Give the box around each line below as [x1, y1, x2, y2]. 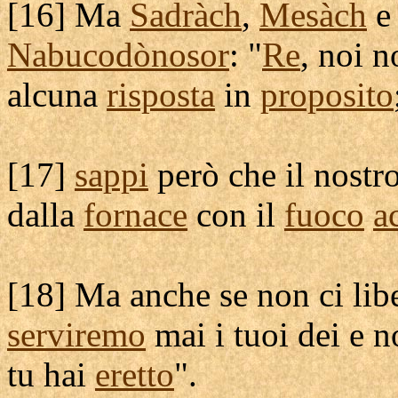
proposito [260, 76, 394, 114]
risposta [107, 76, 215, 114]
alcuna [7, 76, 107, 114]
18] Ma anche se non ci [19, 275, 353, 314]
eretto [95, 355, 174, 394]
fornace [84, 195, 187, 234]
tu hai [7, 355, 95, 394]
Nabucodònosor [7, 36, 229, 74]
